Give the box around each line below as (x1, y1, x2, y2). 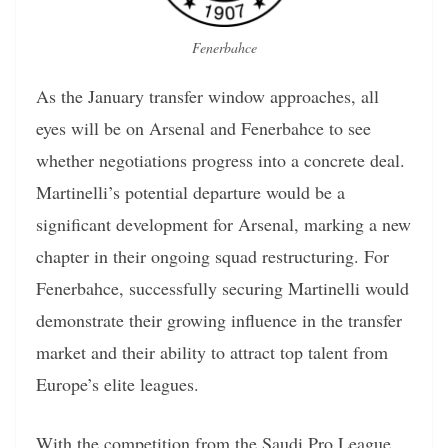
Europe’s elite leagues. (36, 372, 199, 397)
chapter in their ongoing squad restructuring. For (36, 244, 389, 269)
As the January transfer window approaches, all (36, 84, 379, 109)
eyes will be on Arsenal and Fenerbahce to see (36, 116, 371, 141)
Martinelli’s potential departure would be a (36, 180, 345, 205)
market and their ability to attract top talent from (36, 340, 388, 365)
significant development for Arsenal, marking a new (36, 212, 411, 237)
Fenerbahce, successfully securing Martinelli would (36, 276, 409, 301)
